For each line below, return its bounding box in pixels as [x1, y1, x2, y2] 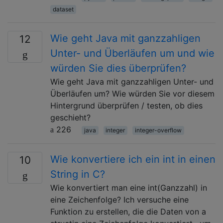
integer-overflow [134, 126, 182, 134]
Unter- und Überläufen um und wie [50, 47, 215, 59]
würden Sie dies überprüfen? [50, 62, 186, 74]
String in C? [50, 168, 105, 180]
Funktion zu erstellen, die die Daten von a [50, 206, 206, 217]
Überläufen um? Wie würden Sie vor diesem [50, 88, 215, 99]
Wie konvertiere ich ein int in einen [50, 153, 216, 165]
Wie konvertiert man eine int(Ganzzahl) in [50, 182, 207, 193]
